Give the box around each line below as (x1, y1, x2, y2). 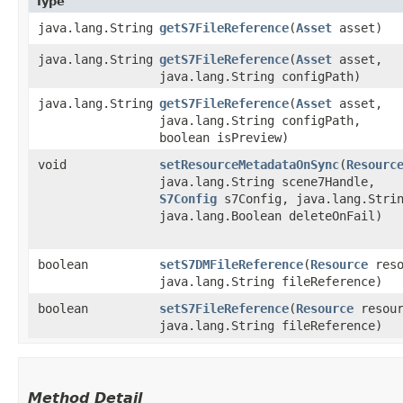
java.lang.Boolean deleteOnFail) (159, 209, 382, 223)
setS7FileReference (159, 301, 289, 316)
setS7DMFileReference (159, 257, 303, 272)
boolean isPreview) (159, 130, 289, 145)
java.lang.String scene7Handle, (159, 175, 375, 189)
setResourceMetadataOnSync (159, 157, 339, 172)
